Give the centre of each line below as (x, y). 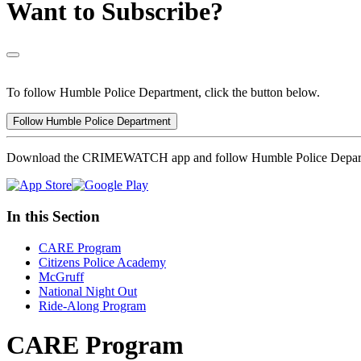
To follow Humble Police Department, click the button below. (163, 93)
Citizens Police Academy (102, 262)
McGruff (61, 276)
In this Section (53, 216)
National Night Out (88, 291)
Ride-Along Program (92, 305)
